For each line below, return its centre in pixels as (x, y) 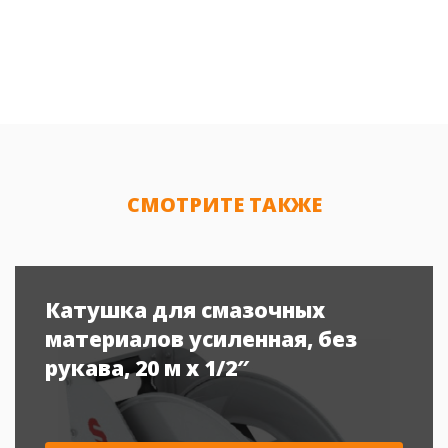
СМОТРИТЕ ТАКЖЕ (224, 205)
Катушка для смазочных (185, 310)
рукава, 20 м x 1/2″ (147, 368)
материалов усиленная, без (201, 339)
